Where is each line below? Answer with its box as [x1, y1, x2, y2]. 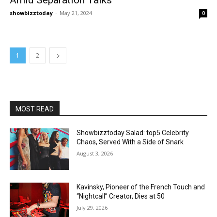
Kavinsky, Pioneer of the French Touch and [77, 183, 205, 191]
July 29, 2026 [77, 203, 108, 211]
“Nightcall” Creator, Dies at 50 [77, 192, 165, 200]
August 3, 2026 [77, 149, 113, 157]
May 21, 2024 [60, 9, 92, 16]
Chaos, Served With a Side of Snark [77, 138, 184, 146]
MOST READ [15, 105, 54, 113]
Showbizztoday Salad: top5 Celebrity [77, 128, 189, 137]
